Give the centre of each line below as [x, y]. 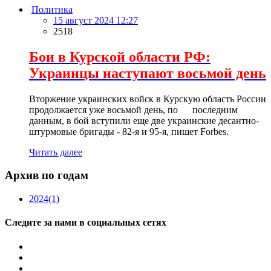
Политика [52, 9]
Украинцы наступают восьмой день [148, 73]
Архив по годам [47, 175]
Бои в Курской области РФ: [120, 57]
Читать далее [56, 152]
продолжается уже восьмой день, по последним [133, 109]
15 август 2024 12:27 [96, 20]
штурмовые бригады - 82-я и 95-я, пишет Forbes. [129, 131]
